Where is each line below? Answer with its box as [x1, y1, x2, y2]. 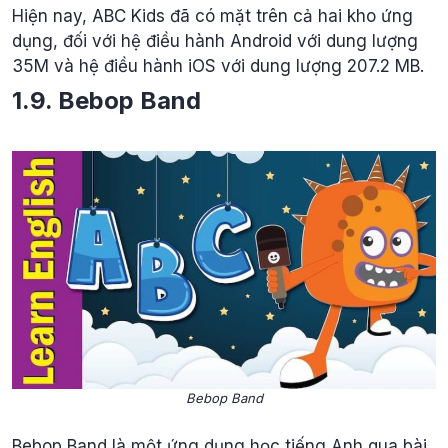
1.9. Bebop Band [12, 86, 201, 115]
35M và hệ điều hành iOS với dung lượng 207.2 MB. [12, 55, 424, 76]
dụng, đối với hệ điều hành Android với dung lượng [12, 30, 418, 51]
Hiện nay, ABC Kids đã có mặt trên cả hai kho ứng [12, 5, 413, 26]
